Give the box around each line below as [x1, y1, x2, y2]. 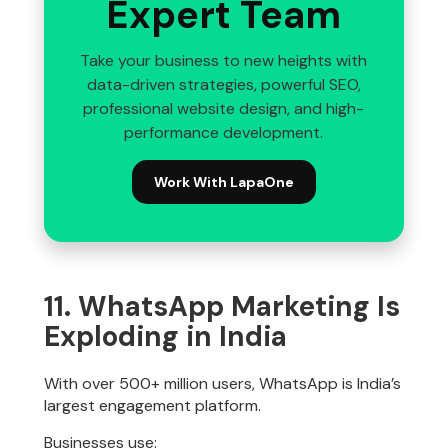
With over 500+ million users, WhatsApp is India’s [44, 373, 402, 395]
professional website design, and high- [83, 98, 365, 120]
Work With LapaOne [153, 172, 294, 191]
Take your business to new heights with [80, 50, 368, 72]
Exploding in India [44, 318, 288, 356]
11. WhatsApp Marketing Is [44, 288, 401, 326]
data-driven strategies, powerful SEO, [86, 74, 361, 96]
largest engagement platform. [44, 395, 262, 417]
